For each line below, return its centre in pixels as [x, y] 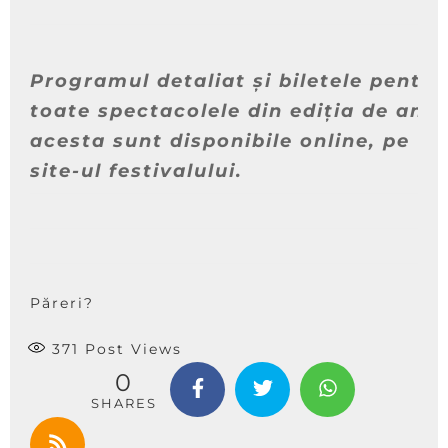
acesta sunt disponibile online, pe [220, 141]
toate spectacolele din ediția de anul [237, 111]
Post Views [130, 349]
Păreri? [62, 303]
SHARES [124, 402]
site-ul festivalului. [136, 171]
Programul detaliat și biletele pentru [237, 81]
